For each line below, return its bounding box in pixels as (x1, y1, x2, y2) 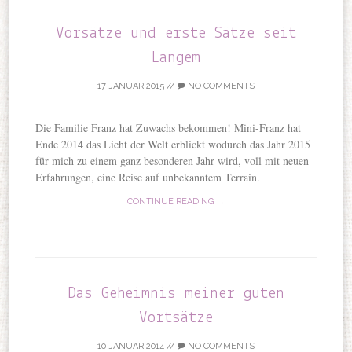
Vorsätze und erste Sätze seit (56, 24, 296, 42)
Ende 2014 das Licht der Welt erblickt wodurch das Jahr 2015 (35, 136, 311, 152)
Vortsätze (139, 309, 213, 326)
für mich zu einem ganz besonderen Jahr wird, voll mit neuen (35, 152, 310, 168)
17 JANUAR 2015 (97, 80, 164, 91)
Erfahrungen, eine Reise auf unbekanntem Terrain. (35, 169, 261, 185)
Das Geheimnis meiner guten (68, 284, 284, 302)
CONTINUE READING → (127, 196, 225, 207)
